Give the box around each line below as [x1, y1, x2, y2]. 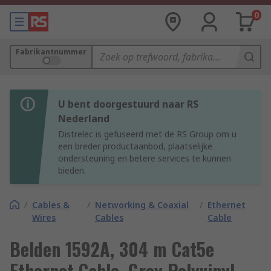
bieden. [58, 165, 86, 176]
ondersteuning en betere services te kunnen [58, 152, 231, 164]
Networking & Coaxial [95, 199, 189, 211]
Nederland [58, 112, 109, 125]
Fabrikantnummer [16, 47, 87, 57]
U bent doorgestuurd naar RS [58, 97, 198, 111]
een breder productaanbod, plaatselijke [58, 140, 212, 152]
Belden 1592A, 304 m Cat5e [10, 235, 214, 263]
